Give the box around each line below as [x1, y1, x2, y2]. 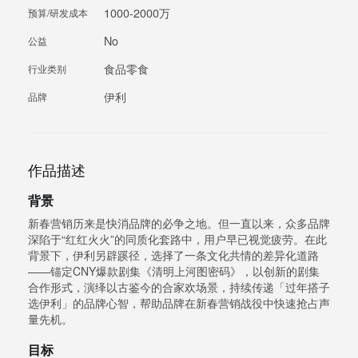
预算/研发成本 [28, 6, 88, 20]
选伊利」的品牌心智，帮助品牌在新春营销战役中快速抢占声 [28, 295, 330, 312]
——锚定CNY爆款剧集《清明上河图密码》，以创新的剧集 [28, 263, 320, 280]
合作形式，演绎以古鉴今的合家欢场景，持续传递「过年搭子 [28, 279, 330, 296]
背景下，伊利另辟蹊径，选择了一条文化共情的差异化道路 [28, 247, 319, 264]
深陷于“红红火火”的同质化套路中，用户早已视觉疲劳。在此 [28, 231, 327, 248]
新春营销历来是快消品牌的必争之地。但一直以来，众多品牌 [28, 215, 330, 232]
